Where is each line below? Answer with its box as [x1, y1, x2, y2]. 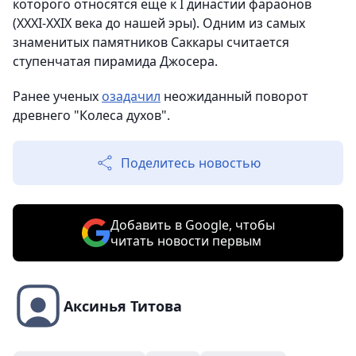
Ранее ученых [13, 87, 102, 105]
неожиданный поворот [161, 87, 308, 105]
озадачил [102, 87, 161, 105]
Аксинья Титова [64, 296, 182, 315]
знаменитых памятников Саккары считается [13, 33, 289, 51]
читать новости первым [110, 231, 261, 250]
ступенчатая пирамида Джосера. [13, 52, 218, 70]
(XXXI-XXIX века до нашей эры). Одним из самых [13, 14, 305, 32]
